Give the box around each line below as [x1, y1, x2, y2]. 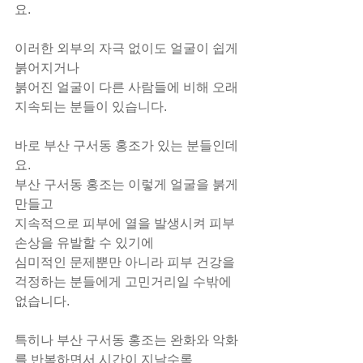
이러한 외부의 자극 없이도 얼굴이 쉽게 [15, 41, 241, 55]
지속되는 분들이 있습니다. [15, 100, 167, 113]
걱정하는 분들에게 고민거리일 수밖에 [15, 275, 235, 288]
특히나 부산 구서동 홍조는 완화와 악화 [15, 333, 238, 347]
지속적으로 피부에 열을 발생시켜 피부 [15, 216, 238, 230]
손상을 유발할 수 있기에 [15, 236, 154, 250]
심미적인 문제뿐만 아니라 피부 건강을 [15, 255, 238, 269]
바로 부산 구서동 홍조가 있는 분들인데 [15, 139, 238, 152]
